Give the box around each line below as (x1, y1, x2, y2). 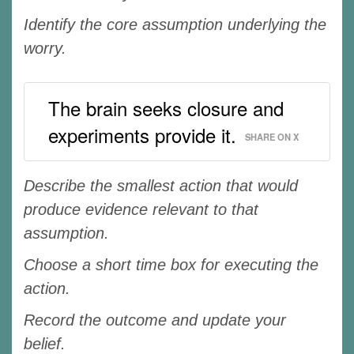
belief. (24, 334, 66, 352)
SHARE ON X (245, 130, 299, 143)
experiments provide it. (48, 120, 236, 149)
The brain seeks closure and (48, 93, 284, 122)
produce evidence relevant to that (24, 200, 258, 218)
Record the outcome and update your (24, 311, 286, 329)
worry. (24, 39, 66, 57)
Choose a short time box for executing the (24, 255, 318, 273)
